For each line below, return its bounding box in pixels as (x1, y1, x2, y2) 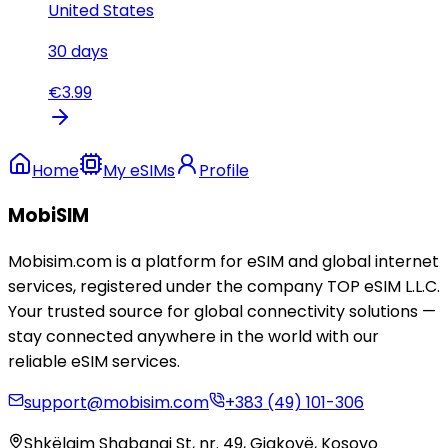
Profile (199, 158, 249, 182)
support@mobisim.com (24, 390, 209, 414)
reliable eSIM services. (8, 349, 180, 373)
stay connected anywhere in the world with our (8, 324, 379, 348)
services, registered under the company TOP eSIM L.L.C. (8, 274, 440, 298)
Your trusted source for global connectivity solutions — (8, 299, 436, 323)
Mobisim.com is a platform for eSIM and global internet (8, 249, 439, 273)
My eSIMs (103, 158, 175, 182)
